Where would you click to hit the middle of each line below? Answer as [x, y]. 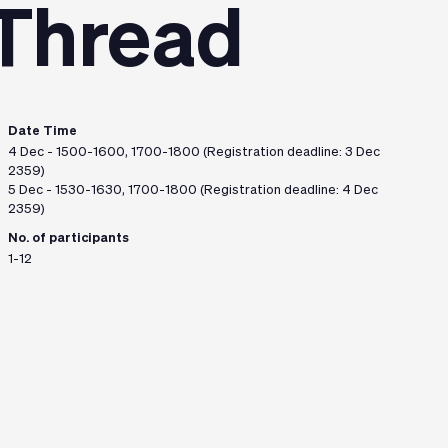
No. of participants [68, 238]
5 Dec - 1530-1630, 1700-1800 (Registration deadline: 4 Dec [192, 190]
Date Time [42, 131]
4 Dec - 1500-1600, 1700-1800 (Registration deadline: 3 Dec [193, 152]
